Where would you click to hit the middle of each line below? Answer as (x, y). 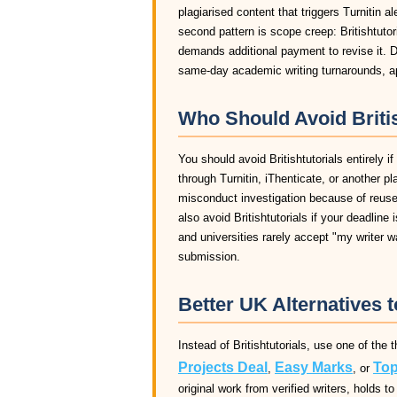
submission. (209, 257)
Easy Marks (314, 367)
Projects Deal (223, 367)
